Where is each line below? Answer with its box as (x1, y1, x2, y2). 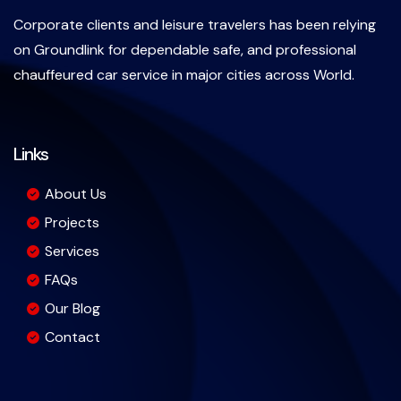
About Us (45, 183, 107, 203)
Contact (45, 327, 100, 346)
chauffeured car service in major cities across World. (13, 64, 354, 84)
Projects (45, 212, 99, 232)
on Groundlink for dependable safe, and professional (13, 39, 356, 59)
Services (45, 241, 99, 260)
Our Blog (45, 298, 100, 318)
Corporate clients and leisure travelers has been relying (13, 14, 376, 34)
